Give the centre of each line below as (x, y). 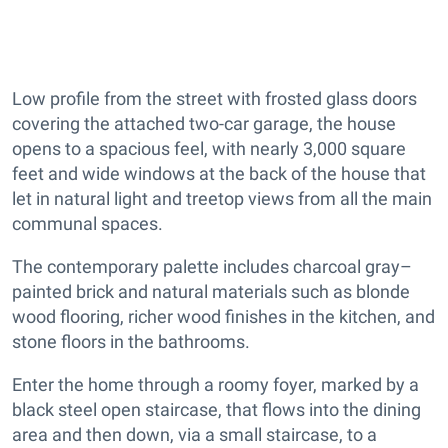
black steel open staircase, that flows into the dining (216, 409)
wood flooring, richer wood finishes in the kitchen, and (223, 316)
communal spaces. (87, 223)
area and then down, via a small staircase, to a (194, 434)
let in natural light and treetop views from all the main (222, 198)
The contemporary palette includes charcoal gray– (212, 266)
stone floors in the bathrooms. (131, 341)
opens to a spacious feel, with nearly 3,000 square (209, 148)
